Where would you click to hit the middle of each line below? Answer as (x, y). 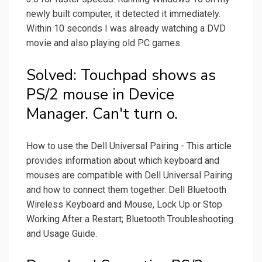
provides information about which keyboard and (123, 161)
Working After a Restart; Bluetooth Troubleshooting (130, 219)
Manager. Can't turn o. (102, 114)
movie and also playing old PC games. (104, 43)
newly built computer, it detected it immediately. (123, 14)
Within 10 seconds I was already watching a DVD (126, 29)
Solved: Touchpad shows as (121, 75)
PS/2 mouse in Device (100, 95)
